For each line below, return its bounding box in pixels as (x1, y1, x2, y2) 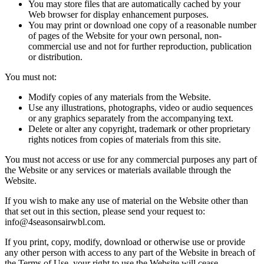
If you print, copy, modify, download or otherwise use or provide (5, 237, 245, 247)
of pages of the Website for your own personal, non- (28, 31, 222, 41)
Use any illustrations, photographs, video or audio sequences (28, 103, 253, 113)
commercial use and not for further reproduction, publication (28, 41, 252, 52)
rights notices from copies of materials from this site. (28, 134, 221, 145)
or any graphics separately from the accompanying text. (28, 113, 233, 124)
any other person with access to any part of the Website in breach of (5, 247, 255, 258)
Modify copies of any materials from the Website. (28, 92, 211, 103)
